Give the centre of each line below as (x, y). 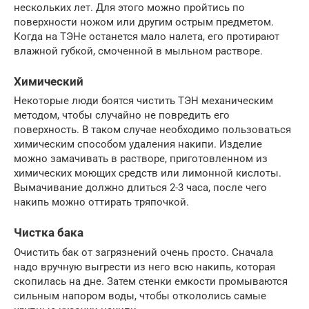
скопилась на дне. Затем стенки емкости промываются (151, 281)
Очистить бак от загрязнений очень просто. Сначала (143, 252)
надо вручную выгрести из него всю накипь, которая (144, 267)
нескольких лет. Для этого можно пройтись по (129, 8)
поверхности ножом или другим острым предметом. (144, 22)
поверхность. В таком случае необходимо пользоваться (152, 130)
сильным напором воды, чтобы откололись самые (140, 296)
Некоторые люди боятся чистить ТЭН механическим (143, 101)
